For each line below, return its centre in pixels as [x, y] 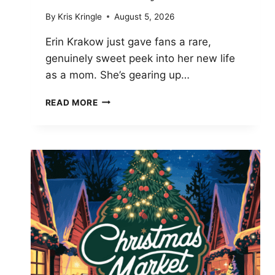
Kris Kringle [79, 16]
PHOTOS [117, 151]
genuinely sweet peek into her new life [140, 58]
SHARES [116, 126]
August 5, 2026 [144, 16]
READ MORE [72, 102]
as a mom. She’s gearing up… [117, 75]
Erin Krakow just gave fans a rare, [128, 41]
